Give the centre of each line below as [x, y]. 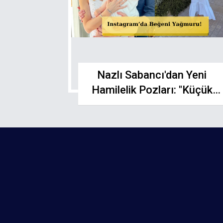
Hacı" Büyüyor [152, 105]
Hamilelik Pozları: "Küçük [152, 90]
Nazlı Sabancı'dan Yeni [152, 75]
